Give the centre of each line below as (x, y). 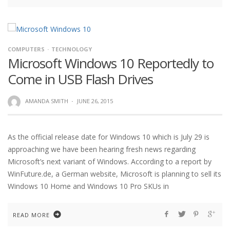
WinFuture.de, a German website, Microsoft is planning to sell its (114, 174)
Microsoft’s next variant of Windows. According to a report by (110, 161)
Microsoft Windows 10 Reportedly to (111, 63)
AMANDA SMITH (46, 101)
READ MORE (31, 215)
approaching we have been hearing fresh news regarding (102, 149)
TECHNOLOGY (72, 49)
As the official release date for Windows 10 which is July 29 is (109, 137)
